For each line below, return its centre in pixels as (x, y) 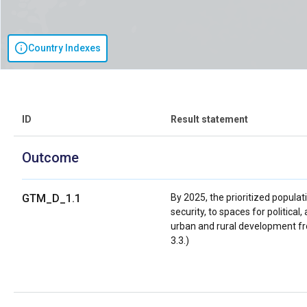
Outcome (50, 157)
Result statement (210, 119)
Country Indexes (64, 48)
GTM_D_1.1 (51, 198)
